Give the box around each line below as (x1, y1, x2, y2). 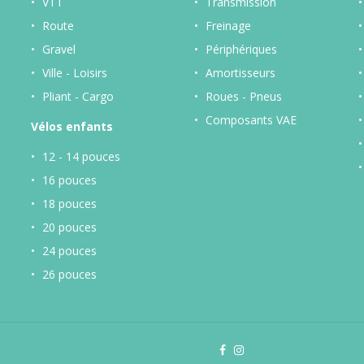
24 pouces (41, 242, 97, 258)
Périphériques (206, 41, 277, 57)
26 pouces (41, 266, 97, 282)
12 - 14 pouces (41, 148, 120, 164)
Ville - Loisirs (41, 64, 107, 80)
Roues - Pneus (206, 88, 282, 104)
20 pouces (41, 219, 97, 235)
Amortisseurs (206, 64, 275, 80)
